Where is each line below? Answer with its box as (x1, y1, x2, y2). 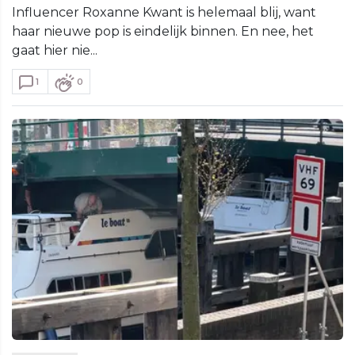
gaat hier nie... (12, 42, 97, 58)
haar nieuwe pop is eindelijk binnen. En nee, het (12, 23, 314, 39)
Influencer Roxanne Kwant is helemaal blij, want (12, 4, 316, 20)
